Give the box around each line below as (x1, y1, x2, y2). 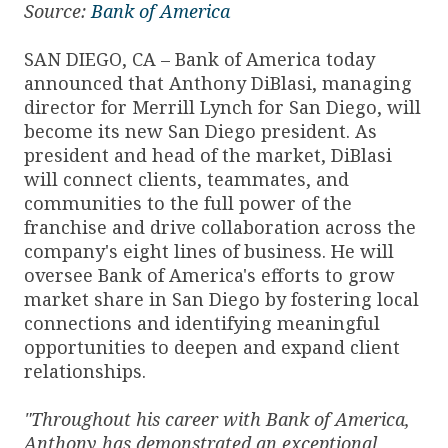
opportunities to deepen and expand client (24, 334, 400, 359)
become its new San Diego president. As (24, 118, 377, 143)
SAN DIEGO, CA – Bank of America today (24, 46, 375, 71)
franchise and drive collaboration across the (24, 214, 416, 239)
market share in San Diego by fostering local (24, 286, 419, 311)
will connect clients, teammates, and (24, 166, 349, 191)
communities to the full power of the (24, 190, 352, 215)
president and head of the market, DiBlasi (24, 142, 392, 167)
